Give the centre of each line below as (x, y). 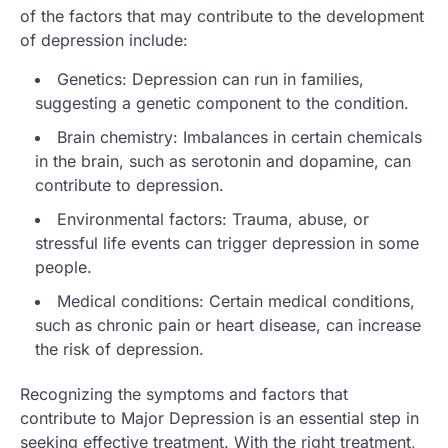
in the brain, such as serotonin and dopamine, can (223, 161)
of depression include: (104, 40)
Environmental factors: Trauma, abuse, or (213, 219)
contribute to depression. (129, 185)
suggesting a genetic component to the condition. (222, 103)
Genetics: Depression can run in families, (210, 79)
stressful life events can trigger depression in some (227, 243)
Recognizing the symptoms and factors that (184, 394)
